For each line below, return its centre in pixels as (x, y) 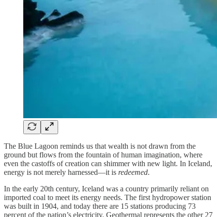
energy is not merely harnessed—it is (61, 172)
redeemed (133, 172)
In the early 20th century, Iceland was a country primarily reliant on (106, 189)
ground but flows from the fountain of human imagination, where (103, 155)
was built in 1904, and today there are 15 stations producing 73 (100, 206)
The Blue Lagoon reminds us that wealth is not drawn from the (100, 146)
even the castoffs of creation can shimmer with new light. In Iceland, (108, 164)
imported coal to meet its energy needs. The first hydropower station (108, 198)
